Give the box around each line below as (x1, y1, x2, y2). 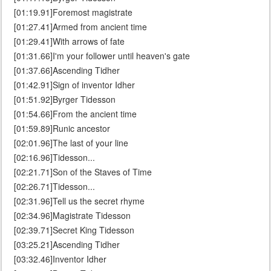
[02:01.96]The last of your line (14, 137, 128, 149)
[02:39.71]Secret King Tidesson (14, 224, 134, 237)
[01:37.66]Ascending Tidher (14, 64, 120, 77)
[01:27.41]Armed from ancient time (14, 21, 147, 33)
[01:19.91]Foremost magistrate (14, 6, 132, 19)
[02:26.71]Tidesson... (14, 180, 95, 193)
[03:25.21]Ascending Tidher (14, 238, 120, 251)
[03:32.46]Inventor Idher (14, 253, 106, 266)
